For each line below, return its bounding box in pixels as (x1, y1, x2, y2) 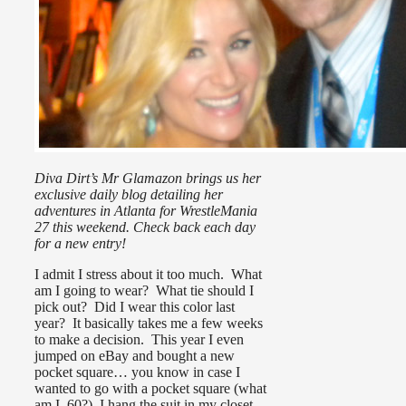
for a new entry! (34, 236, 126, 252)
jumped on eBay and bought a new (34, 348, 235, 364)
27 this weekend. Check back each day (34, 219, 256, 236)
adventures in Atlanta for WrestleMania (34, 203, 257, 219)
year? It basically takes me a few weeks (34, 315, 263, 332)
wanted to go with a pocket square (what (34, 381, 266, 397)
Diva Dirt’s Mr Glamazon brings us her (34, 170, 261, 187)
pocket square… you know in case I (34, 364, 240, 381)
